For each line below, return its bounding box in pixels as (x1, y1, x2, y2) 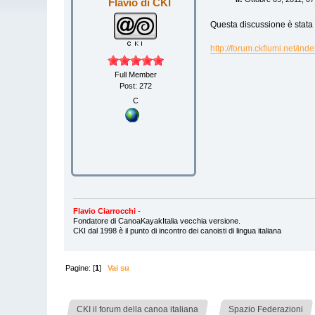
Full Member (114, 70, 157, 79)
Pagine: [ (65, 264, 96, 273)
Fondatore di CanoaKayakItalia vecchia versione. (72, 217, 240, 226)
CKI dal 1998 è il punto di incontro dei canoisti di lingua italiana (72, 226, 281, 236)
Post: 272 (119, 81, 152, 90)
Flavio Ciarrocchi (72, 207, 138, 216)
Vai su (108, 264, 130, 273)
